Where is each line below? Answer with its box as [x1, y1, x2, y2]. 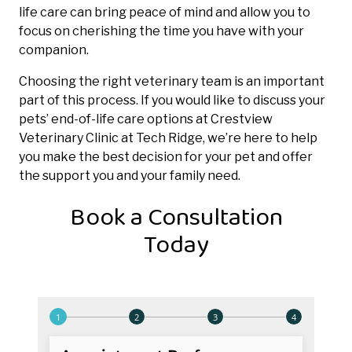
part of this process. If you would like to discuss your [19, 92, 325, 108]
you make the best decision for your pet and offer [19, 148, 313, 164]
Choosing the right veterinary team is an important [19, 73, 324, 89]
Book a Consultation [69, 197, 283, 238]
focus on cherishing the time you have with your [19, 23, 304, 38]
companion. [19, 42, 89, 57]
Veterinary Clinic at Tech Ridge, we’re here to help [19, 130, 317, 145]
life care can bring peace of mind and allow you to [19, 4, 310, 20]
